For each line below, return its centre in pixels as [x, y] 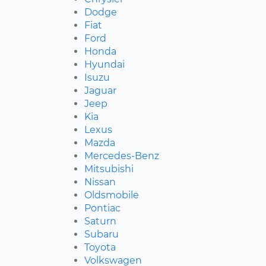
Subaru [102, 235]
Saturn [100, 221]
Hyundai [104, 65]
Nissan [100, 182]
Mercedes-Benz [122, 156]
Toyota [100, 248]
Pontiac [102, 208]
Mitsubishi [109, 169]
